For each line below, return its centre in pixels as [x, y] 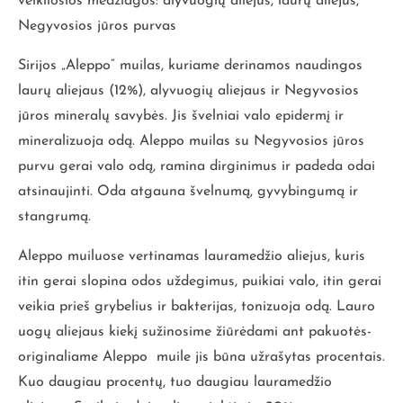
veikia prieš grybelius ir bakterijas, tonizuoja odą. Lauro [197, 306]
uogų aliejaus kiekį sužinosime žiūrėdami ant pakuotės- [195, 331]
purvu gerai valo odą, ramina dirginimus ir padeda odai [197, 166]
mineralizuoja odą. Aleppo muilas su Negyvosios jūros [191, 141]
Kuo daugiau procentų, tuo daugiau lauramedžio [175, 382]
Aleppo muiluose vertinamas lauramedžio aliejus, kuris [192, 256]
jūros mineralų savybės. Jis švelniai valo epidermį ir [181, 116]
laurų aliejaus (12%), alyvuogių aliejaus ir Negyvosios [188, 90]
